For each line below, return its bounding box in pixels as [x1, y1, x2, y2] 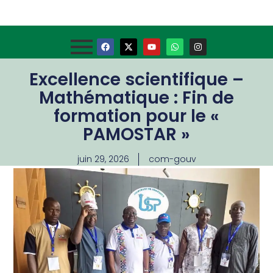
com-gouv [148, 153, 196, 165]
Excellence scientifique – [29, 68, 244, 91]
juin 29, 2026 [77, 153, 129, 165]
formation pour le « [54, 104, 219, 128]
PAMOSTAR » [83, 122, 190, 146]
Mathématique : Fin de [39, 86, 234, 110]
